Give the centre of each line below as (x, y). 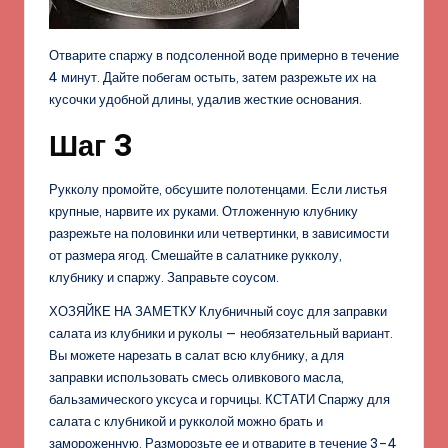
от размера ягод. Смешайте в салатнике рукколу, (195, 254)
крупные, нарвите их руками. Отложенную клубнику (203, 210)
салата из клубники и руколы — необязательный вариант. (221, 332)
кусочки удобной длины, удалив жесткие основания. (205, 98)
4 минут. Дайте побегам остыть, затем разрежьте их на (212, 76)
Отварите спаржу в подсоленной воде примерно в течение (224, 54)
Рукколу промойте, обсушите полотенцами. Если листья (218, 188)
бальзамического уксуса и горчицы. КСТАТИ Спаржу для (219, 398)
